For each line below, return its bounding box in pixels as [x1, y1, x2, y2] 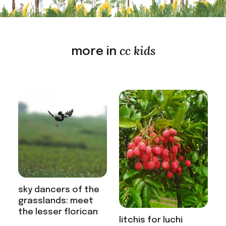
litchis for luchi [119, 216, 185, 225]
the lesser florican [18, 208, 98, 217]
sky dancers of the [18, 186, 99, 195]
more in [71, 45, 117, 58]
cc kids [119, 42, 155, 59]
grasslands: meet [18, 197, 93, 206]
